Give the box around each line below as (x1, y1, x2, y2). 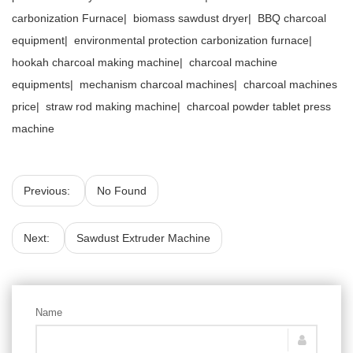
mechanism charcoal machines (80, 78, 234, 91)
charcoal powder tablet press (184, 100, 331, 113)
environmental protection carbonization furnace (74, 34, 309, 46)
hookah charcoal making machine (12, 56, 180, 69)
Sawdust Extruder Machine (76, 232, 210, 244)
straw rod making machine (46, 100, 177, 113)
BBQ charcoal (258, 12, 326, 24)
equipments (12, 78, 70, 91)
